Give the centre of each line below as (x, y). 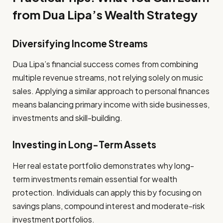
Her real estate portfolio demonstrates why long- (103, 165)
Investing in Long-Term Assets (84, 145)
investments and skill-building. (67, 118)
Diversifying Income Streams (80, 43)
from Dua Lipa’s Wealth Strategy (105, 14)
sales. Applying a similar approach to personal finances (111, 91)
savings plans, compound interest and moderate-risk (109, 206)
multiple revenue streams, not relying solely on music (108, 78)
